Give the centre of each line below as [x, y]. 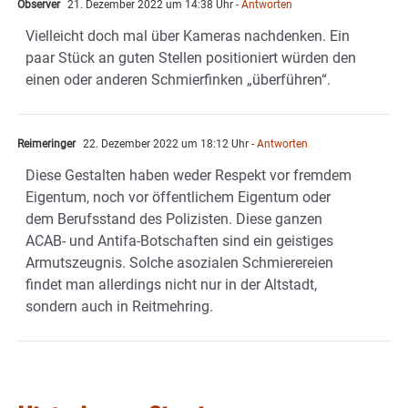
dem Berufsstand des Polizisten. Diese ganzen [174, 219]
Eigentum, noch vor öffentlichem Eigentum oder [178, 197]
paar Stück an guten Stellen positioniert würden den [191, 57]
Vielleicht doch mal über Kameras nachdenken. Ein [188, 36]
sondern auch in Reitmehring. [119, 306]
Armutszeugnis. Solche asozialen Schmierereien [179, 262]
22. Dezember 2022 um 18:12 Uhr [164, 143]
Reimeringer [46, 143]
